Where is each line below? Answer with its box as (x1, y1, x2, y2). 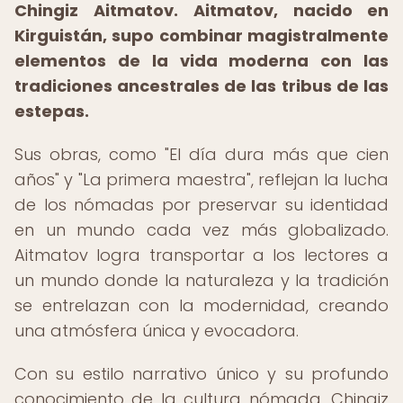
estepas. (14, 100, 89, 122)
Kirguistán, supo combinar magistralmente (14, 24, 389, 47)
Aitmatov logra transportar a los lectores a (14, 244, 389, 266)
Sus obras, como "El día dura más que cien (14, 143, 389, 166)
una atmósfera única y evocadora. (14, 319, 299, 342)
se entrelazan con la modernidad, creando (14, 294, 389, 317)
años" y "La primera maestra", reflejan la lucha (14, 168, 389, 191)
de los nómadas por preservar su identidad (14, 193, 389, 216)
